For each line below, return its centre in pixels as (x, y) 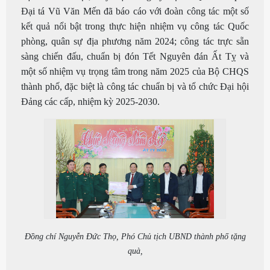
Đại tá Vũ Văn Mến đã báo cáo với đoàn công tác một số (135, 11)
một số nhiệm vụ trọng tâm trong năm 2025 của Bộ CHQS (135, 71)
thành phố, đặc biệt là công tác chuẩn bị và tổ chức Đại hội (135, 86)
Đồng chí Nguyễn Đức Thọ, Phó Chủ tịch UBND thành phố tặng (135, 236)
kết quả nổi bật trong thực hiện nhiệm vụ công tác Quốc (135, 26)
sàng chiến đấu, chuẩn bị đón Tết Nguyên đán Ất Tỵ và (135, 56)
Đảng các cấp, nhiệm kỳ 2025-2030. (90, 101)
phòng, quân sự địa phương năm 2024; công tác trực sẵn (135, 41)
